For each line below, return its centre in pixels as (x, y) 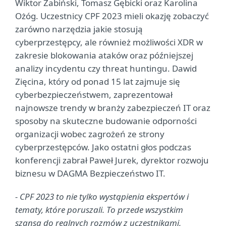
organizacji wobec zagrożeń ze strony (90, 134)
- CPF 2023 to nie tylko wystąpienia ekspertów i (102, 196)
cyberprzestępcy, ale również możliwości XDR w (109, 42)
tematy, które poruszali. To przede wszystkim (99, 210)
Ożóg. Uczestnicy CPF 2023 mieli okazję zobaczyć (112, 16)
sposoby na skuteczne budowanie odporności (106, 121)
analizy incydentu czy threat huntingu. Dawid (106, 68)
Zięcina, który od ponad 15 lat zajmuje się (98, 81)
